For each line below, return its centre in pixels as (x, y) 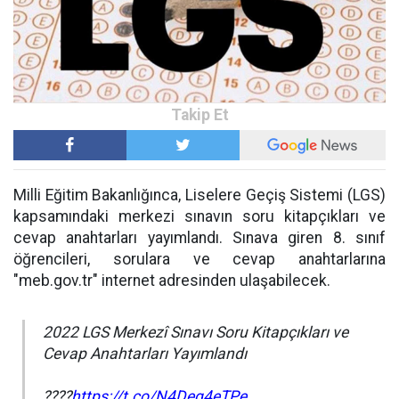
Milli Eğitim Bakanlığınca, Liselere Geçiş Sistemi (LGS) (199, 195)
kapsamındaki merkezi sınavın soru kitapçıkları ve (199, 217)
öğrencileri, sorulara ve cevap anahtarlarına (199, 260)
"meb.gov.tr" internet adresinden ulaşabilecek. (172, 281)
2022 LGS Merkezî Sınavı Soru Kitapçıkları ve (195, 333)
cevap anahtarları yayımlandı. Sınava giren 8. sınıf (199, 238)
